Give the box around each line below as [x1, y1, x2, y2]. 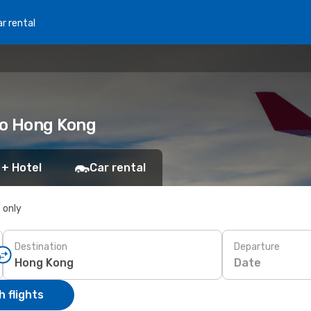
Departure [234, 240, 280, 253]
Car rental [90, 161, 146, 174]
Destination [15, 240, 67, 253]
